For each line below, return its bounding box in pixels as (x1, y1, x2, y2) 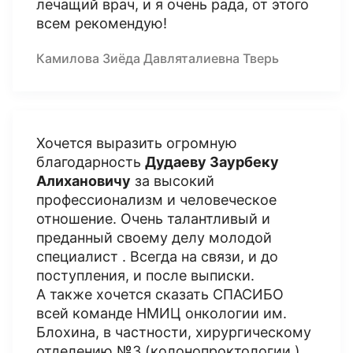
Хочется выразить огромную (36, 135, 237, 151)
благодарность (36, 154, 145, 170)
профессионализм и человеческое (36, 191, 277, 208)
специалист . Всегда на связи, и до (36, 248, 278, 265)
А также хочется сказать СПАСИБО (36, 286, 284, 303)
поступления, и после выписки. (36, 267, 255, 284)
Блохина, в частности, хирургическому (36, 324, 311, 340)
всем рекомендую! (36, 15, 167, 32)
